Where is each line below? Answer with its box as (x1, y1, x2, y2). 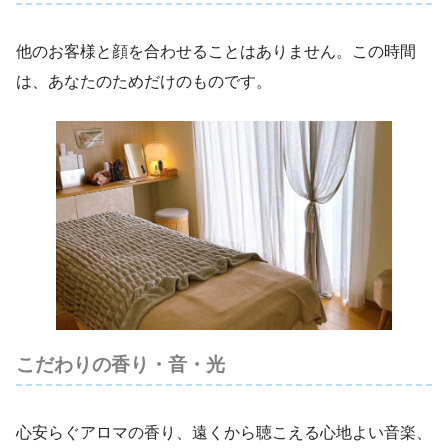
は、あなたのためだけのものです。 (16, 72, 272, 90)
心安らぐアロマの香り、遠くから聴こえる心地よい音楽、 (16, 423, 432, 441)
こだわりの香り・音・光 (16, 353, 225, 375)
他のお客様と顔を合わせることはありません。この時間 (16, 42, 416, 60)
